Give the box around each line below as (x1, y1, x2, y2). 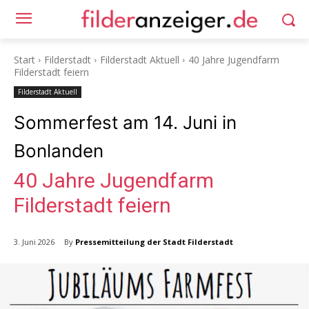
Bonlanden (14, 140, 103, 161)
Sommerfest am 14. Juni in (14, 112, 237, 133)
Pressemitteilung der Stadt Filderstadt (75, 236, 233, 247)
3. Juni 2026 (14, 237, 54, 248)
